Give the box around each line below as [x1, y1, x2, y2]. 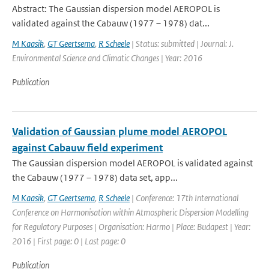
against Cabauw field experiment [12, 141, 163, 154]
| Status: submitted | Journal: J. [130, 38, 234, 49]
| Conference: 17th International [130, 192, 238, 204]
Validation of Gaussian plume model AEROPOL [12, 125, 227, 138]
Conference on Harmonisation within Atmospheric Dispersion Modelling [12, 207, 249, 218]
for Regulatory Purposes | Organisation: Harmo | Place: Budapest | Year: [12, 221, 250, 232]
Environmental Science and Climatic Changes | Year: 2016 [12, 52, 202, 64]
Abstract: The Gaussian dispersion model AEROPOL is [12, 3, 220, 14]
